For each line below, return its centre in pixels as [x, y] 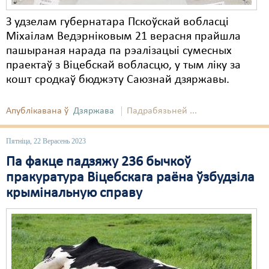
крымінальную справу [74, 193]
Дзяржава [94, 111]
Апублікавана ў [37, 111]
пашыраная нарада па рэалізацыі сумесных [119, 51]
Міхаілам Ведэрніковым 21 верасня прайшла [123, 37]
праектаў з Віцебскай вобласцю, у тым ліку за [123, 65]
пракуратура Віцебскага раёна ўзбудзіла [130, 178]
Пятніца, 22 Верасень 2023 [46, 141]
